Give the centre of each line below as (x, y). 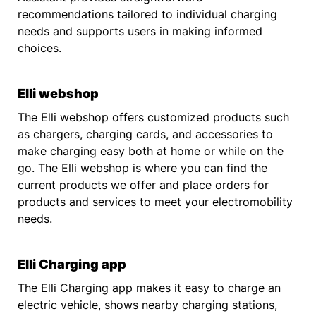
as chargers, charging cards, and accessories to (145, 134)
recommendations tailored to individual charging (147, 14)
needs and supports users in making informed (140, 31)
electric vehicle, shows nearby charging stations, (147, 305)
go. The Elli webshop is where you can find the (142, 168)
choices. (39, 48)
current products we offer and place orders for (143, 185)
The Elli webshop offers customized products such (153, 117)
